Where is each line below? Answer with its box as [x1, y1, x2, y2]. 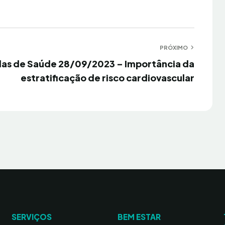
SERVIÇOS [11, 212, 52, 221]
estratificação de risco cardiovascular [20, 72, 194, 83]
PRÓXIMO [159, 44, 188, 51]
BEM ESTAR [117, 212, 161, 221]
